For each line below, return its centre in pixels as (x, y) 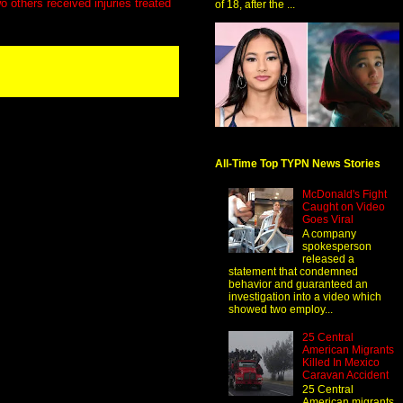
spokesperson (336, 247)
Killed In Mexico (340, 363)
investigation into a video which (305, 297)
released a (328, 260)
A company (329, 234)
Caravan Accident (345, 376)
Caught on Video (343, 206)
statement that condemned (293, 272)
